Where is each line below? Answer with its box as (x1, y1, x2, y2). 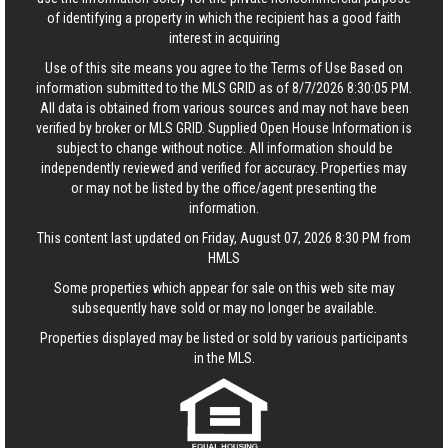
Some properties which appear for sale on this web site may (53, 280, 395, 296)
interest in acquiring (168, 30, 280, 46)
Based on (347, 60, 403, 76)
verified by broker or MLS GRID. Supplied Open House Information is (36, 120, 412, 136)
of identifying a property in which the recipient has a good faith (47, 10, 401, 26)
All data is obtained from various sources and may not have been (39, 100, 409, 116)
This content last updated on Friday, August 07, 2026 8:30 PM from (37, 230, 411, 246)
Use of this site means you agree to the (45, 60, 271, 76)
